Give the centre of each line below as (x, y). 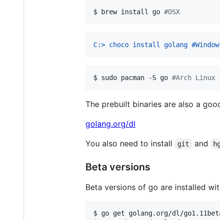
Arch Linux (195, 77)
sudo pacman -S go (137, 77)
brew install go (133, 12)
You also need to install (130, 143)
